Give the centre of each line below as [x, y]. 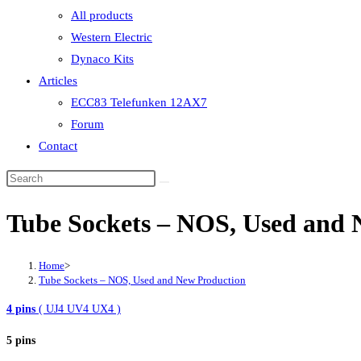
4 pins [21, 309]
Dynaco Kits [102, 59]
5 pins [21, 340]
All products [102, 15]
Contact [58, 146]
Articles [58, 81]
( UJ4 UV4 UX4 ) [78, 309]
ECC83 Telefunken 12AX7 [139, 102]
